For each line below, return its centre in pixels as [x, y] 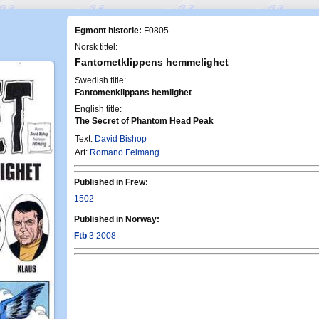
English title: [98, 109]
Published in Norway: [117, 219]
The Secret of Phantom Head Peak [144, 121]
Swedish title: [100, 80]
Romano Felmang [125, 152]
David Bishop [121, 139]
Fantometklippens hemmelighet [152, 62]
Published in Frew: [111, 182]
